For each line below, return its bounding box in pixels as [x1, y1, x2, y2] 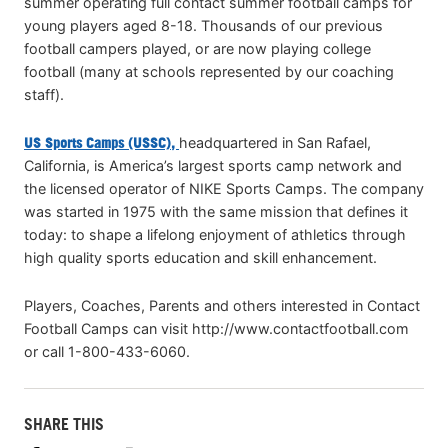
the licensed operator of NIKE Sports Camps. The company [24, 180, 424, 198]
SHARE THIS [24, 414, 104, 435]
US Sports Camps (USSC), [24, 134, 179, 152]
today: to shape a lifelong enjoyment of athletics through [24, 226, 406, 244]
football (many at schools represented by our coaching [24, 62, 394, 80]
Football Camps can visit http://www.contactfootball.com [24, 320, 409, 338]
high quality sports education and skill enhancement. [24, 249, 377, 267]
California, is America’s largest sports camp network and [24, 157, 402, 175]
